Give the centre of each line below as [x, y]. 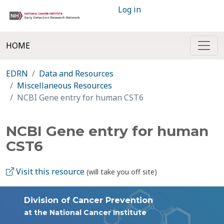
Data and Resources [76, 73]
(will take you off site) [122, 172]
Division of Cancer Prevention [88, 200]
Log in [129, 9]
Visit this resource [49, 171]
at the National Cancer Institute [85, 212]
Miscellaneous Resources [64, 85]
